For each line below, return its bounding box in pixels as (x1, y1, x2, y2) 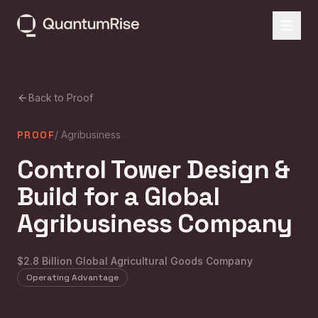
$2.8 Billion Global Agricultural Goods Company (17, 255, 253, 267)
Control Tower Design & (17, 153, 290, 186)
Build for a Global (17, 180, 219, 213)
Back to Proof (28, 92, 93, 104)
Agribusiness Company (17, 207, 292, 240)
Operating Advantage (26, 272, 119, 283)
